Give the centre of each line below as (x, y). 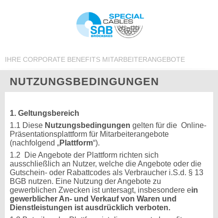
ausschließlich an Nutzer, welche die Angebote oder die (106, 164)
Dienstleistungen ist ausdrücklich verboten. (90, 208)
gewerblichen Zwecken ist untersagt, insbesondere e (100, 190)
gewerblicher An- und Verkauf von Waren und (93, 199)
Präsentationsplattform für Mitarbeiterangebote (89, 134)
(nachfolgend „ (35, 143)
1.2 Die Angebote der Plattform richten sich (84, 155)
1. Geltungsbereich (45, 113)
